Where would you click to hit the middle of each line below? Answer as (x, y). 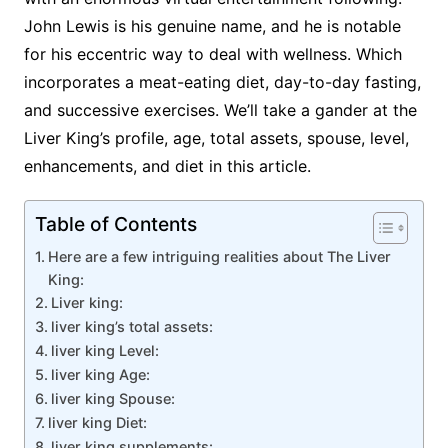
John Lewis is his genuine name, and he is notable (212, 26)
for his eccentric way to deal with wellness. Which (212, 54)
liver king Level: (104, 351)
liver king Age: (100, 375)
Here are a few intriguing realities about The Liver (219, 257)
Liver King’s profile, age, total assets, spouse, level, (216, 138)
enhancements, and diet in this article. (167, 166)
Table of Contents (115, 224)
